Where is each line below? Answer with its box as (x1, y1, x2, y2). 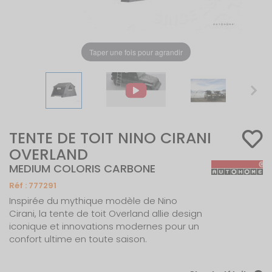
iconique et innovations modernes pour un (9, 220, 199, 233)
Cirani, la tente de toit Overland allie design (9, 207, 202, 220)
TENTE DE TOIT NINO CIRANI (9, 127, 211, 149)
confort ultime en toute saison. (9, 233, 147, 245)
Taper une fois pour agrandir (89, 46, 183, 57)
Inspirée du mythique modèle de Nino (9, 194, 177, 207)
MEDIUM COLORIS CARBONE (9, 161, 155, 176)
